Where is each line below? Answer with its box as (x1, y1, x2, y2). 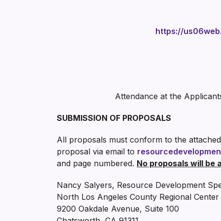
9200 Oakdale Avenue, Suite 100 (57, 204, 179, 214)
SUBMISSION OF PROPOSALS (57, 113, 171, 123)
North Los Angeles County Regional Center (57, 192, 219, 202)
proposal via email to (57, 147, 137, 156)
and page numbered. (57, 158, 137, 168)
